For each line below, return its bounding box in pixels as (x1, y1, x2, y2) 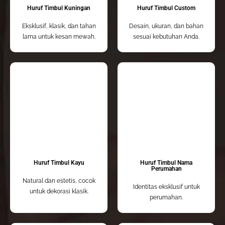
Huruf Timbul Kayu (33, 159, 84, 167)
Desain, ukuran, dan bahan (129, 23, 203, 30)
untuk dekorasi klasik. (29, 188, 88, 195)
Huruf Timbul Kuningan (27, 5, 90, 12)
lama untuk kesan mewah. (22, 33, 95, 41)
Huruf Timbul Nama (140, 159, 192, 167)
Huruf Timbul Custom (137, 5, 195, 12)
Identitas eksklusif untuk (133, 183, 200, 191)
